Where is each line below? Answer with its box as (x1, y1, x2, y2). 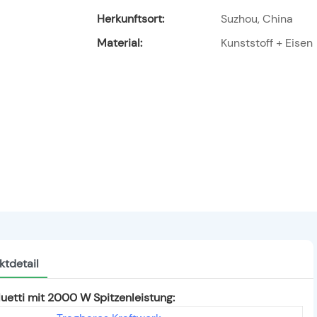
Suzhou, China (221, 11, 293, 27)
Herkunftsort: (97, 11, 164, 27)
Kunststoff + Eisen (221, 35, 313, 51)
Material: (97, 35, 142, 51)
